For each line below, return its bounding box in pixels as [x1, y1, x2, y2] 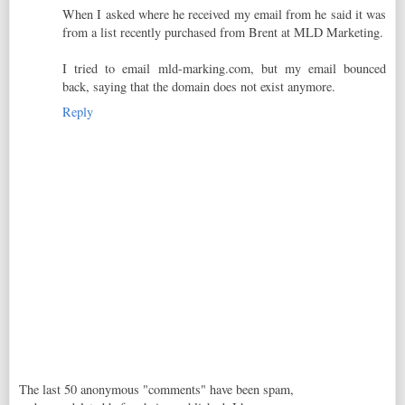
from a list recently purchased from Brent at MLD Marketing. [62, 23, 383, 41]
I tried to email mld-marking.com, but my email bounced [62, 59, 386, 77]
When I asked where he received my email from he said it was [62, 5, 386, 23]
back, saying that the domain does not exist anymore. [62, 77, 335, 95]
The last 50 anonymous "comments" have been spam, [19, 381, 294, 399]
